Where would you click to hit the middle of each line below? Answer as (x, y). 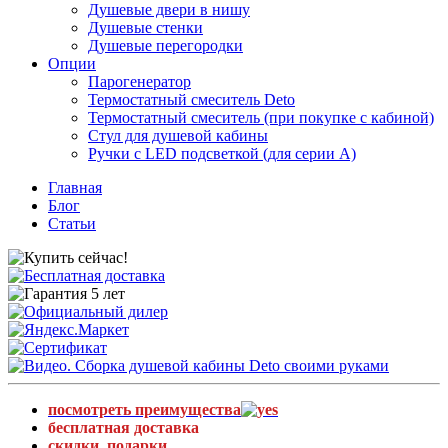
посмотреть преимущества (144, 409)
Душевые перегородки (165, 45)
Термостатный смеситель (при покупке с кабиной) (261, 117)
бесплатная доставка (123, 427)
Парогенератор (139, 81)
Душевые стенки (145, 27)
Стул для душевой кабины (178, 135)
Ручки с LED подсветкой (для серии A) (222, 153)
